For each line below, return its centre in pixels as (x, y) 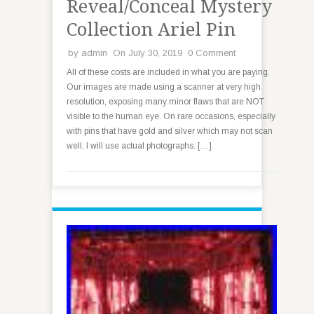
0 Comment (212, 53)
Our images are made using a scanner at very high (164, 87)
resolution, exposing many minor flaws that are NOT (165, 102)
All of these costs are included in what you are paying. (168, 72)
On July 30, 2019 (148, 53)
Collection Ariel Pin (151, 29)
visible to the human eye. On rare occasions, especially (171, 116)
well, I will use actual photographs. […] (139, 146)
